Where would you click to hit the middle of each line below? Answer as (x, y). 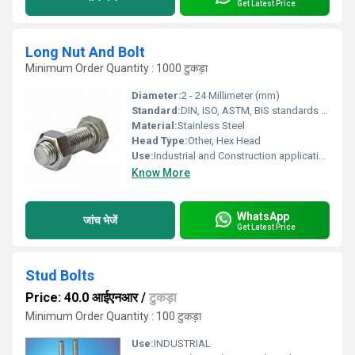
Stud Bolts (60, 275)
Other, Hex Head (224, 141)
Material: (155, 126)
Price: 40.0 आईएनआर (82, 298)
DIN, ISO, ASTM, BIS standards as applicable (251, 111)
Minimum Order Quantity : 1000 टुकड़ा (116, 68)
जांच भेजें (100, 220)
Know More (161, 173)
